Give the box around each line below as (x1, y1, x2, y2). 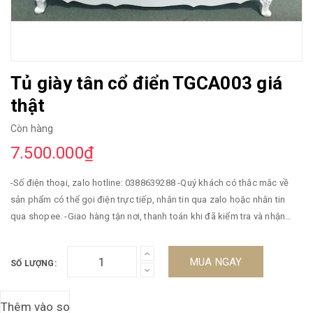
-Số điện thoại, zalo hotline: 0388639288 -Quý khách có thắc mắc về (10, 177, 178, 188)
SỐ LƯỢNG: (10, 259, 57, 268)
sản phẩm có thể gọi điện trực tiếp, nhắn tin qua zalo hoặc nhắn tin (10, 194, 286, 205)
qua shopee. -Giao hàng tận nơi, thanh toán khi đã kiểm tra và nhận (10, 211, 65, 221)
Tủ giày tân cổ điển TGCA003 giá (10, 73, 283, 94)
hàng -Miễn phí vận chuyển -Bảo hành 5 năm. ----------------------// (196, 228, 268, 238)
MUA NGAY (189, 256, 242, 268)
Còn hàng (10, 123, 54, 134)
